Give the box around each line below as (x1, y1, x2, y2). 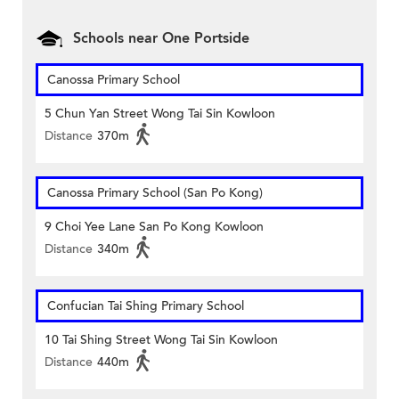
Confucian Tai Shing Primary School (47, 297, 244, 315)
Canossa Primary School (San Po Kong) (47, 184, 263, 202)
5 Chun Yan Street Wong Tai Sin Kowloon (45, 105, 275, 123)
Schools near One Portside (73, 28, 249, 49)
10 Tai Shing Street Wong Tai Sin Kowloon (45, 331, 278, 349)
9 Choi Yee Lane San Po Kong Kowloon (45, 218, 264, 236)
